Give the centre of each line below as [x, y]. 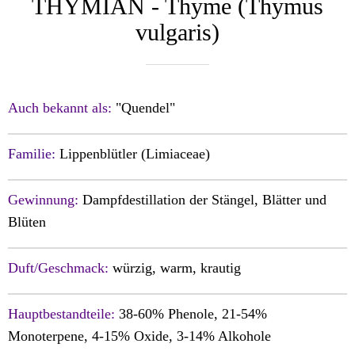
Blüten [27, 221]
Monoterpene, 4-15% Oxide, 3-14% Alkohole [139, 336]
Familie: [34, 153]
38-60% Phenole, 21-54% [193, 313]
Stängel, [237, 199]
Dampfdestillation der [147, 199]
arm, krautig [206, 267]
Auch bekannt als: [60, 107]
